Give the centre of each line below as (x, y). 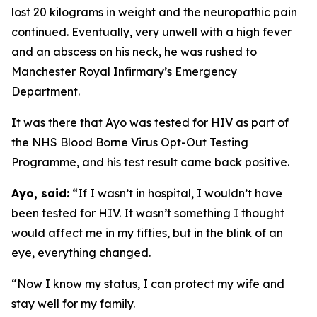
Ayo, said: (40, 193)
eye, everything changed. (81, 253)
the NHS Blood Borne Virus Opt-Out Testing (130, 142)
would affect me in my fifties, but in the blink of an (147, 233)
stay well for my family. (73, 304)
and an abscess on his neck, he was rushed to (134, 52)
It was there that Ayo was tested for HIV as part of (150, 122)
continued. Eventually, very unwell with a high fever (151, 32)
